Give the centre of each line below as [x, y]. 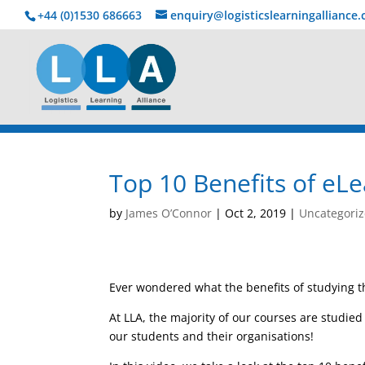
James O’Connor [169, 213]
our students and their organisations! [212, 336]
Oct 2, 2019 [256, 213]
